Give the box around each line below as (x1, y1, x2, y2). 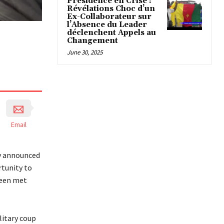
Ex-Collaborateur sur (67, 12, 151, 22)
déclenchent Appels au (67, 28, 156, 38)
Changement (67, 36, 118, 46)
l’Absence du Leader (67, 20, 147, 30)
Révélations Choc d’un (67, 4, 155, 14)
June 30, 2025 (67, 48, 102, 57)
